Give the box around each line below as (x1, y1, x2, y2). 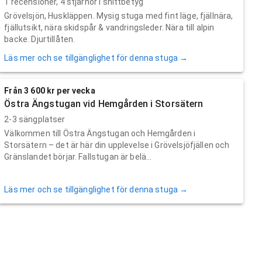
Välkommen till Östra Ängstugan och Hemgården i (4, 128, 196, 138)
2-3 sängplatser (4, 114, 65, 124)
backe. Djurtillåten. (4, 34, 75, 44)
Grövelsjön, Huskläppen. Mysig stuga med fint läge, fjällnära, (4, 11, 233, 20)
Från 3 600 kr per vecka (4, 85, 95, 95)
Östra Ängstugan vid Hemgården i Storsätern (4, 98, 204, 109)
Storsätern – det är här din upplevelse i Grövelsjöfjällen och (4, 140, 230, 150)
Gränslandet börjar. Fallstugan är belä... (4, 151, 152, 161)
